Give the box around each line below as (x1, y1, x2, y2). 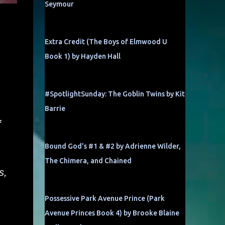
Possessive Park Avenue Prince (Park (44, 194, 165, 202)
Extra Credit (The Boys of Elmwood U (44, 38, 167, 46)
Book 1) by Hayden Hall (44, 52, 121, 60)
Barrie (44, 104, 65, 113)
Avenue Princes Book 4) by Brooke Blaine (44, 209, 179, 217)
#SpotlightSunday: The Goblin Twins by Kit (44, 90, 185, 98)
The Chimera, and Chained (44, 157, 132, 165)
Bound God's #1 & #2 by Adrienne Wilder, (44, 142, 181, 150)
